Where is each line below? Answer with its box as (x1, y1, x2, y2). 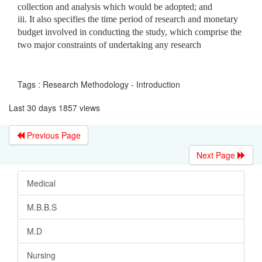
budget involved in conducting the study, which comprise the (18, 26, 242, 37)
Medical (27, 177, 56, 189)
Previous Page (25, 129, 81, 141)
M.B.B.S (27, 201, 57, 213)
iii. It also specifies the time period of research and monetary (18, 13, 238, 24)
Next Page (196, 149, 237, 161)
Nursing (27, 249, 56, 261)
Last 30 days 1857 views (9, 101, 100, 113)
